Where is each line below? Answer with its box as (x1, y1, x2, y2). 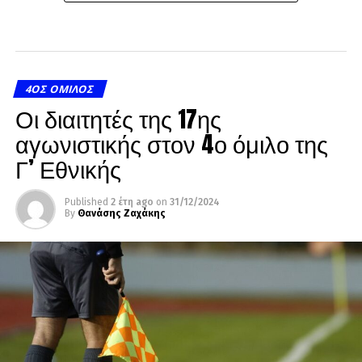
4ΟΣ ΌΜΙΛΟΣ (23, 81, 97, 96)
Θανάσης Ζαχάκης (77, 207, 166, 219)
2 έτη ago (110, 196, 154, 208)
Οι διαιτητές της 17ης (15, 100, 221, 136)
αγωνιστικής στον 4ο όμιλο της (15, 125, 328, 161)
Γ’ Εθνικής (15, 150, 121, 186)
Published (64, 196, 108, 208)
